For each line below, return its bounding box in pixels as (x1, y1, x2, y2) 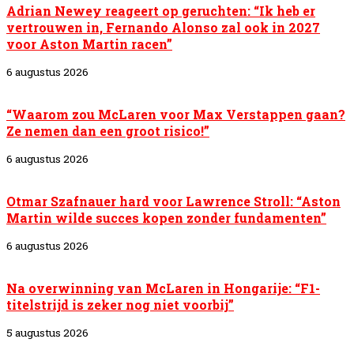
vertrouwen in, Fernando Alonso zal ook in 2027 (6, 18, 320, 36)
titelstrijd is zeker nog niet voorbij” (6, 296, 234, 313)
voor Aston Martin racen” (6, 35, 172, 52)
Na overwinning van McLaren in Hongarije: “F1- (6, 279, 320, 296)
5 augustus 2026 (6, 325, 88, 340)
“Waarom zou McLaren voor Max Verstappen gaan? (6, 105, 345, 122)
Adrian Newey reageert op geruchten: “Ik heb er (6, 2, 315, 19)
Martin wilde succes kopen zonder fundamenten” (6, 209, 326, 226)
